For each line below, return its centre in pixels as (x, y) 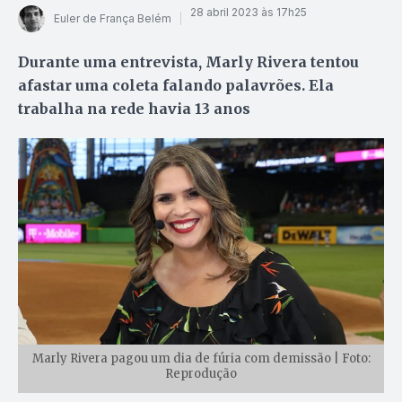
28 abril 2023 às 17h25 (249, 13)
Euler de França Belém (113, 19)
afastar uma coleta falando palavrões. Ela (176, 85)
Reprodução (201, 373)
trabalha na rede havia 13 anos (134, 108)
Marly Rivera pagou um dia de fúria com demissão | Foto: (201, 358)
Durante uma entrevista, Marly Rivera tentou (188, 61)
